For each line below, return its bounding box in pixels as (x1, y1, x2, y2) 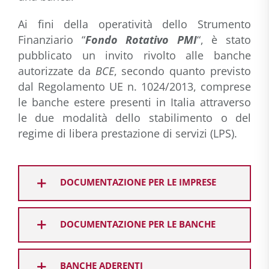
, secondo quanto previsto (113, 64, 252, 79)
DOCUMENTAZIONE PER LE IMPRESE (59, 176, 216, 189)
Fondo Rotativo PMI (85, 32, 197, 47)
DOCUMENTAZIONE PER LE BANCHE (59, 217, 216, 230)
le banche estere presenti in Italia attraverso (17, 95, 252, 110)
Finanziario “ (17, 32, 85, 47)
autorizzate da (17, 64, 95, 79)
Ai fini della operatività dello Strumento (17, 17, 252, 32)
